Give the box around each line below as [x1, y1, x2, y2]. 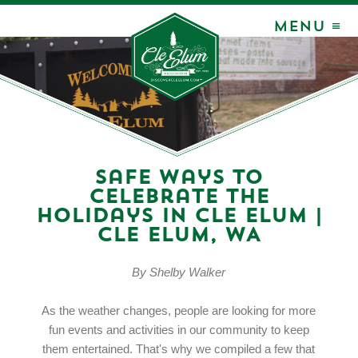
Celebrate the [88, 188, 269, 208]
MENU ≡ [272, 20, 340, 35]
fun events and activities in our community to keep [48, 324, 309, 337]
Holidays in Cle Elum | [35, 207, 322, 227]
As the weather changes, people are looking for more [42, 304, 316, 318]
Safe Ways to [94, 169, 264, 189]
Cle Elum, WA [97, 226, 261, 246]
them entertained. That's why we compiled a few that [42, 343, 316, 356]
